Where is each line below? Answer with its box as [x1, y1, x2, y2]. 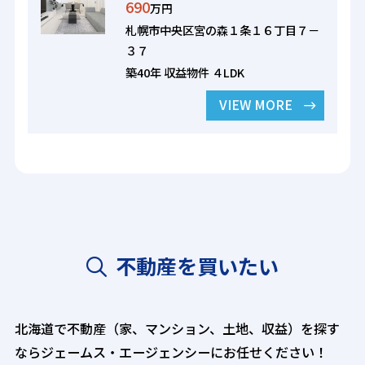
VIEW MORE [218, 95, 292, 115]
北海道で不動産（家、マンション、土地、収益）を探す [14, 319, 340, 339]
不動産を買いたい [115, 251, 279, 281]
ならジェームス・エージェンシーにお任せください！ [14, 342, 328, 363]
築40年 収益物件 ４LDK [125, 64, 245, 81]
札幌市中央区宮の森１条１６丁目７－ [125, 21, 320, 39]
